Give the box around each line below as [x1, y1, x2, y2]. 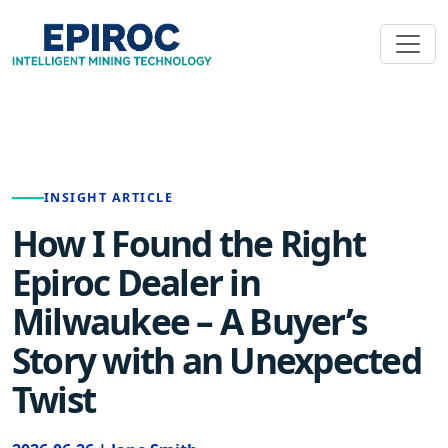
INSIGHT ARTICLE [44, 189, 174, 206]
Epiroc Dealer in [12, 258, 260, 306]
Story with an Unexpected [12, 336, 421, 384]
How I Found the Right [12, 219, 366, 267]
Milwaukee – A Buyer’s [12, 297, 367, 345]
